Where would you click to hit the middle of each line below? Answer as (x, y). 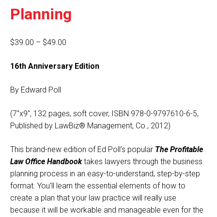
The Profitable (179, 149)
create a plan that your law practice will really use (93, 198)
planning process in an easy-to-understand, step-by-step (105, 173)
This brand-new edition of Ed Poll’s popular (83, 149)
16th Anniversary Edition (55, 66)
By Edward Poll (36, 90)
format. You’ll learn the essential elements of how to (98, 186)
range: (76, 54)
